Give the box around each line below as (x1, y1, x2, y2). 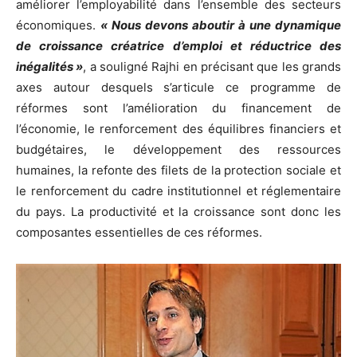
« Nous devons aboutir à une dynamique (100, 18, 341, 33)
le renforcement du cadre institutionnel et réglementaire (16, 183, 341, 199)
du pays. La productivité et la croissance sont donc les (16, 204, 341, 220)
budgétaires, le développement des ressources (16, 142, 341, 158)
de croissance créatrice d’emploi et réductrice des (16, 38, 341, 54)
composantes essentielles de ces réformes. (16, 225, 262, 241)
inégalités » (16, 59, 84, 75)
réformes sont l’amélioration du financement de (16, 100, 341, 116)
